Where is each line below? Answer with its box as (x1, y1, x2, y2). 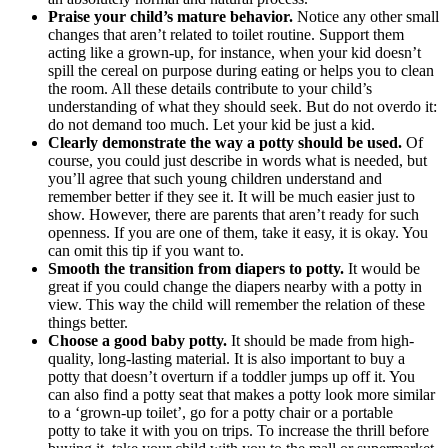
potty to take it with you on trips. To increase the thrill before (48, 421, 429, 439)
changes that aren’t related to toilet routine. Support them (48, 25, 404, 43)
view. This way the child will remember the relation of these (48, 295, 425, 313)
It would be (348, 259, 420, 277)
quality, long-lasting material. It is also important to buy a (48, 349, 405, 367)
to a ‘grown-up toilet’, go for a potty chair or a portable (48, 403, 393, 421)
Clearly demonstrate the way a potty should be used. (48, 133, 402, 151)
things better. (48, 313, 128, 331)
